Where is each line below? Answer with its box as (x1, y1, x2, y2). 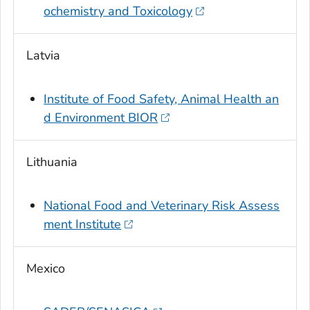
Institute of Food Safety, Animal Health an (44, 91, 280, 108)
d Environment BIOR (44, 109, 158, 127)
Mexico (26, 260, 65, 277)
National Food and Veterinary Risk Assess (44, 197, 280, 215)
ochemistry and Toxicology (44, 3, 193, 20)
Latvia (26, 47, 60, 64)
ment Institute (44, 216, 122, 233)
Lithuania (26, 154, 77, 171)
